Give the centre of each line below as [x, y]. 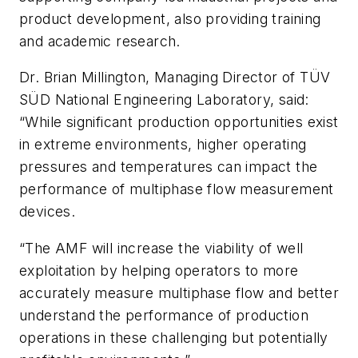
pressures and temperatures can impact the [169, 167]
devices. [48, 212]
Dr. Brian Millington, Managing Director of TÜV [175, 78]
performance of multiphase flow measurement [177, 189]
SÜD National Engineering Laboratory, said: [164, 100]
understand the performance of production [164, 316]
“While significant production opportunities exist [179, 122]
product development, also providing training [170, 18]
